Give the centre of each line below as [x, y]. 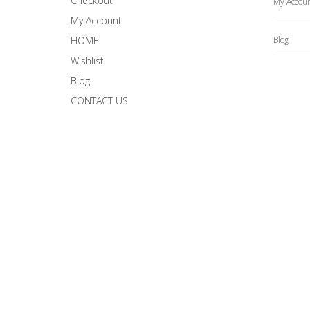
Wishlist [87, 61]
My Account [96, 20]
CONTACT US [99, 101]
